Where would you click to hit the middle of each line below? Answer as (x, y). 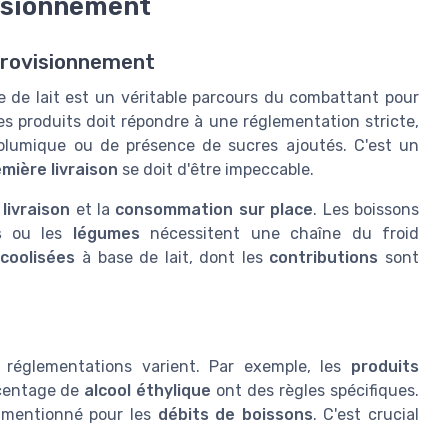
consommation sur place (214, 210)
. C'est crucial (366, 414)
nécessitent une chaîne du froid (279, 234)
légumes (106, 234)
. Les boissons (366, 210)
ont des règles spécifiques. (315, 390)
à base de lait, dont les (172, 258)
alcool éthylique (148, 390)
